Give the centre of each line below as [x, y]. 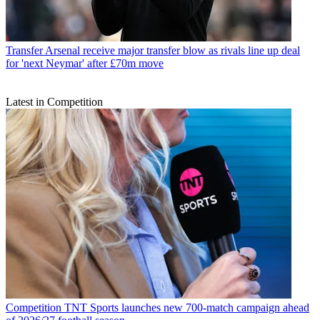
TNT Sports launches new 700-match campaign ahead [187, 308]
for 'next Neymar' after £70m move [85, 63]
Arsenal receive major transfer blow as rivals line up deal [172, 50]
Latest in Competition [54, 101]
